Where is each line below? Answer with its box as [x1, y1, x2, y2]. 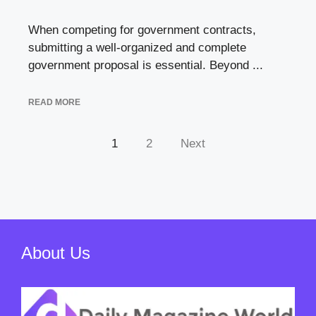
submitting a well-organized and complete [28, 41, 246, 55]
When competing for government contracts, [28, 23, 256, 37]
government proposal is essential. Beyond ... [28, 59, 263, 73]
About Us [21, 243, 90, 262]
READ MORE [28, 97, 80, 107]
